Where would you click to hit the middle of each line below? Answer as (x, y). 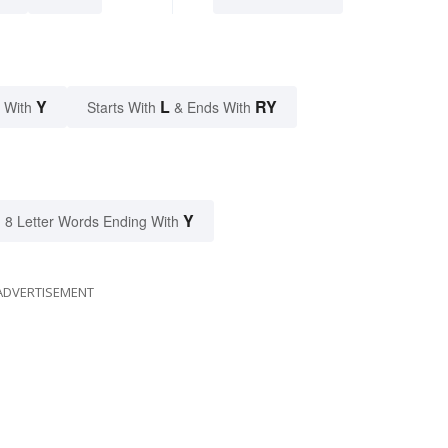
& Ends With (212, 106)
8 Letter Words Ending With (92, 220)
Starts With (123, 106)
